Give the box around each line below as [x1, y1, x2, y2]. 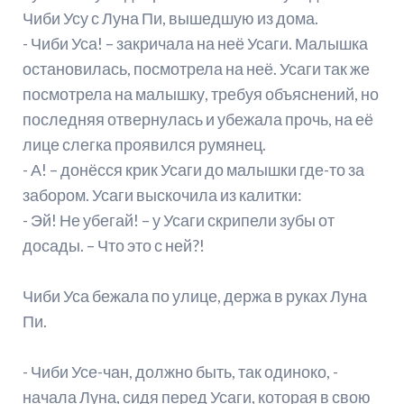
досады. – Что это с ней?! [22, 235, 205, 256]
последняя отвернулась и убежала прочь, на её [22, 109, 373, 130]
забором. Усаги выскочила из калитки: [22, 185, 302, 206]
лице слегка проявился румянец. [22, 134, 266, 155]
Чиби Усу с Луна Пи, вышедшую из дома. [22, 8, 318, 29]
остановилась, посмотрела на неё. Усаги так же [22, 59, 370, 79]
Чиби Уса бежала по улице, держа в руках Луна [22, 286, 367, 307]
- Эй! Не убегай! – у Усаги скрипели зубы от [22, 210, 335, 231]
